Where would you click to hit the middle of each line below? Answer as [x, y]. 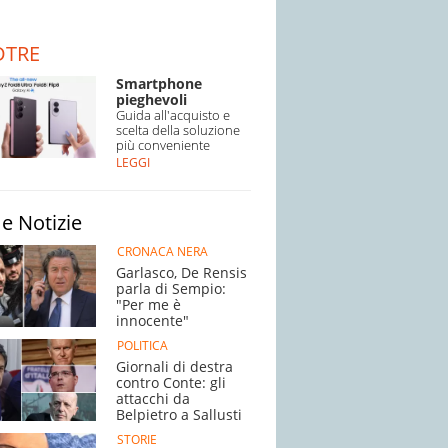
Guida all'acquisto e [173, 115]
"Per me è [148, 304]
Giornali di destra [174, 366]
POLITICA [142, 345]
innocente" [152, 320]
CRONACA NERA [162, 251]
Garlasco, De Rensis [181, 272]
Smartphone [159, 83]
